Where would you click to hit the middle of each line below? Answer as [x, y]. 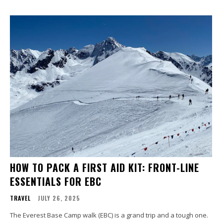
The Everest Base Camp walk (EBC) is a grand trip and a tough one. [109, 215]
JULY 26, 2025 [59, 198]
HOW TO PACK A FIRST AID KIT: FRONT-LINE [105, 167]
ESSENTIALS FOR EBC [56, 181]
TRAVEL [20, 198]
